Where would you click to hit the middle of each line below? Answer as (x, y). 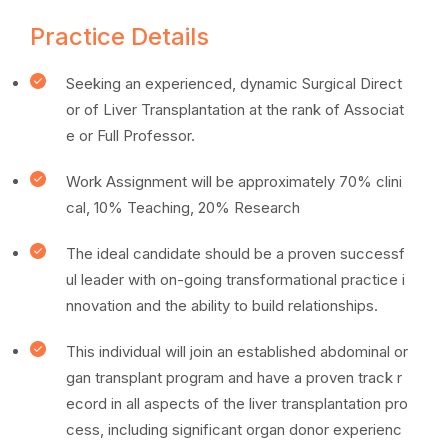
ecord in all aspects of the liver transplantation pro (237, 403)
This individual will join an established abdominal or (237, 351)
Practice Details (119, 36)
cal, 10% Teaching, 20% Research (183, 207)
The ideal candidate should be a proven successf (235, 253)
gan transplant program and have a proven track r (234, 377)
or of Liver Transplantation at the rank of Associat (235, 109)
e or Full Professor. (130, 135)
